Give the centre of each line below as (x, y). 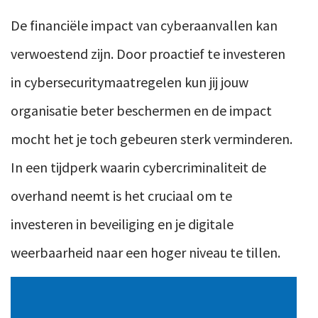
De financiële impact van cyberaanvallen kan (144, 26)
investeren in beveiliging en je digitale (122, 224)
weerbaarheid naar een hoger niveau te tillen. (146, 253)
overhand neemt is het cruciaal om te (121, 196)
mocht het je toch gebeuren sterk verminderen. (152, 139)
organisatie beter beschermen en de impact (141, 111)
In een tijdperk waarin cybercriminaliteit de (138, 168)
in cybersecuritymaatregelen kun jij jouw (130, 82)
